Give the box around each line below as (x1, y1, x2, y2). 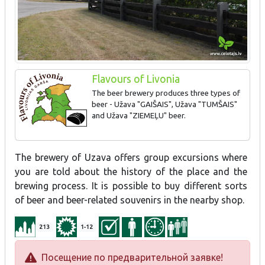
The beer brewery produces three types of (91, 88, 240, 98)
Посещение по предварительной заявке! (37, 252, 223, 263)
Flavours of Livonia (91, 73, 180, 85)
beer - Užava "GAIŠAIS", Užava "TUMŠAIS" (91, 99, 237, 109)
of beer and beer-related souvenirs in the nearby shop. (15, 195, 244, 206)
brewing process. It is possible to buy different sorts (15, 180, 248, 192)
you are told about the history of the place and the (15, 166, 248, 177)
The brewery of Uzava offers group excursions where (15, 152, 248, 163)
